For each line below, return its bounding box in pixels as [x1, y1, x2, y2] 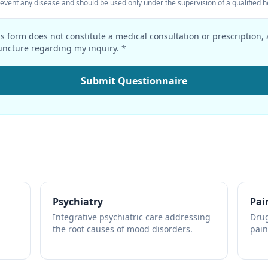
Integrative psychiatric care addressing [52, 211, 211, 223]
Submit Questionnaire [81, 74, 187, 87]
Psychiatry [52, 195, 103, 208]
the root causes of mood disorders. [52, 223, 193, 234]
